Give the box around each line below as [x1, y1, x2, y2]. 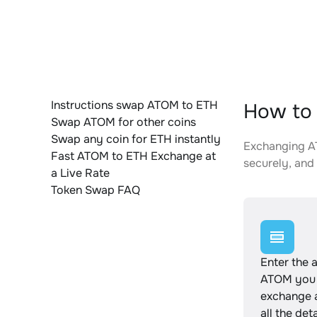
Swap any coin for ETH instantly [51, 132, 221, 146]
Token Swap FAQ [51, 183, 140, 197]
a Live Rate [51, 166, 110, 180]
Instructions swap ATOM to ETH [51, 98, 218, 113]
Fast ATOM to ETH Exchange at [51, 149, 216, 163]
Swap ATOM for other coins [51, 115, 196, 129]
